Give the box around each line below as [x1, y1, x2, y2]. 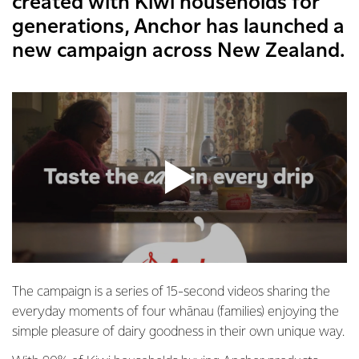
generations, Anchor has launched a [12, 17, 345, 37]
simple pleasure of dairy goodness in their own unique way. [12, 325, 345, 339]
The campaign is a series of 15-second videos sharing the [12, 285, 330, 299]
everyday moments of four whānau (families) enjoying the [12, 305, 339, 319]
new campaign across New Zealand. [12, 41, 345, 61]
